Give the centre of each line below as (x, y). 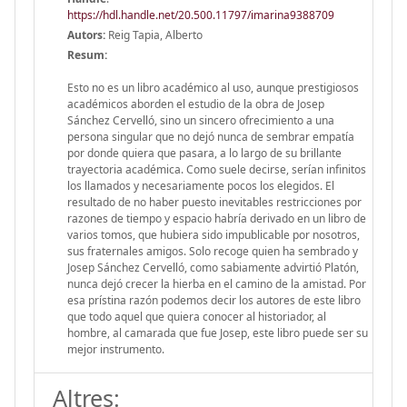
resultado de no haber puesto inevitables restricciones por (214, 202)
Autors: (86, 35)
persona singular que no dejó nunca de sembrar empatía (211, 136)
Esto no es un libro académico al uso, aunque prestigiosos (213, 87)
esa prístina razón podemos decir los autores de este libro (214, 300)
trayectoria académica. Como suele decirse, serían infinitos (217, 169)
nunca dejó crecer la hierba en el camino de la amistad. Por (217, 283)
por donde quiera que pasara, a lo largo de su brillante (204, 153)
